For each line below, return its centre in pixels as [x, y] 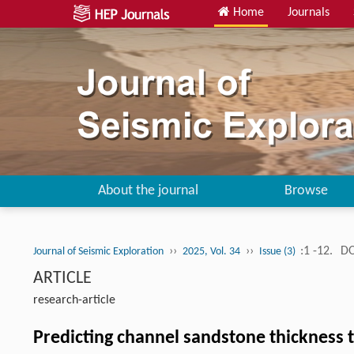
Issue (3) [279, 251]
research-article [74, 300]
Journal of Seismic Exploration [98, 251]
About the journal [148, 190]
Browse [306, 190]
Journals [309, 13]
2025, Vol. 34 [211, 251]
